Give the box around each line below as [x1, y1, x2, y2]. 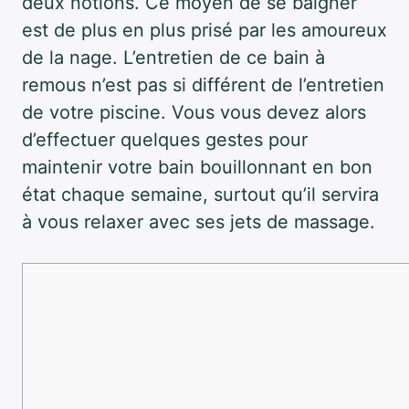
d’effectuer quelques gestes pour [22, 129, 308, 152]
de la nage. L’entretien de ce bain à [22, 47, 325, 69]
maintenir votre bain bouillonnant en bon [22, 156, 372, 179]
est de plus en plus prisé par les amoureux [22, 19, 387, 42]
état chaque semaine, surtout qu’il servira [22, 184, 379, 206]
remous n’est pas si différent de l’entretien [22, 74, 384, 97]
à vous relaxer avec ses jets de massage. [22, 211, 375, 234]
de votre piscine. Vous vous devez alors [22, 101, 366, 124]
